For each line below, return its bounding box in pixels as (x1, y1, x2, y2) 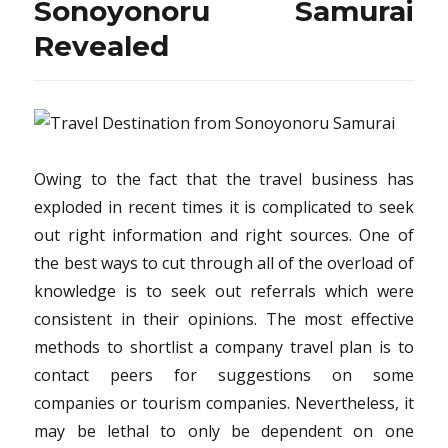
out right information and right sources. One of (34, 223, 414, 246)
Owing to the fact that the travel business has (34, 167, 414, 190)
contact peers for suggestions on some (34, 363, 414, 386)
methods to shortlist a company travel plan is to (34, 335, 414, 358)
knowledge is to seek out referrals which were (34, 279, 414, 302)
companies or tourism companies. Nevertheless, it (34, 391, 414, 414)
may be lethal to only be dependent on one (34, 419, 414, 442)
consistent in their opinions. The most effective (34, 307, 414, 330)
